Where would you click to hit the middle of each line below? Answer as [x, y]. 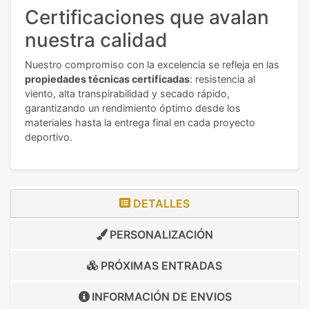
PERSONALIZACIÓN [160, 234]
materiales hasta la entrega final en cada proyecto [140, 122]
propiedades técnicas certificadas [107, 79]
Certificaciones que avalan [147, 17]
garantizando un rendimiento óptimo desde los [133, 108]
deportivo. [49, 137]
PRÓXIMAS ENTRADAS [160, 265]
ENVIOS [211, 296]
